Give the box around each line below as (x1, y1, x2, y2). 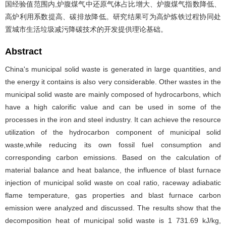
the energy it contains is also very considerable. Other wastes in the (5, 78, 221, 86)
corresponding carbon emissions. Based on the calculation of (5, 153, 221, 161)
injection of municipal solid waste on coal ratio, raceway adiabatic (5, 179, 221, 187)
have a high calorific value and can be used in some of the (5, 103, 221, 111)
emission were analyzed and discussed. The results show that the (5, 204, 221, 212)
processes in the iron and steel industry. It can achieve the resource (5, 116, 221, 124)
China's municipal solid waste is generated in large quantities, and (5, 65, 221, 73)
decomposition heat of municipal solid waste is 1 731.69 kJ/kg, (5, 216, 221, 224)
